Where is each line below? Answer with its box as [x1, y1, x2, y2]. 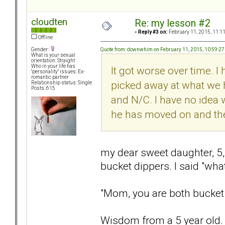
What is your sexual [31, 52, 75, 58]
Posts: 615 [31, 85, 55, 91]
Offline [37, 35, 53, 41]
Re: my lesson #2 [135, 18, 210, 30]
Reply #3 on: [138, 29, 168, 35]
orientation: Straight [31, 58, 75, 64]
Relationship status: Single [31, 80, 92, 86]
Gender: [31, 47, 50, 53]
